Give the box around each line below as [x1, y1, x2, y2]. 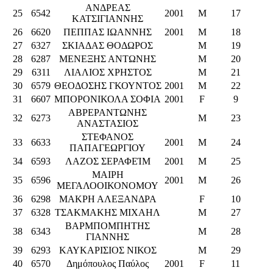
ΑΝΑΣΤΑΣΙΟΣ [77, 118, 138, 129]
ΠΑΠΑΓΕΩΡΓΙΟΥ [69, 142, 146, 153]
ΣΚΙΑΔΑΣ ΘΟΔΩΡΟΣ [62, 40, 153, 51]
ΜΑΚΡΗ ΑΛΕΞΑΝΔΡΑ [58, 193, 157, 204]
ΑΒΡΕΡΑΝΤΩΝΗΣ [68, 107, 147, 118]
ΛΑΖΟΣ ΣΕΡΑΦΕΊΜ [65, 155, 151, 166]
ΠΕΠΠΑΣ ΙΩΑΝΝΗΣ [63, 26, 152, 37]
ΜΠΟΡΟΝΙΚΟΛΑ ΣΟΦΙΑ [54, 93, 161, 104]
